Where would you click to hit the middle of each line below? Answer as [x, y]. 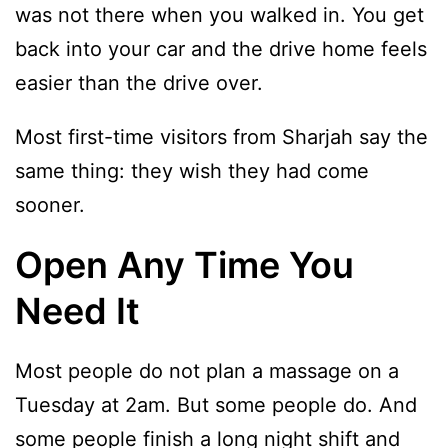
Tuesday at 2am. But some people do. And [216, 405]
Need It [77, 311]
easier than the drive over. [139, 83]
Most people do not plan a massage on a [207, 371]
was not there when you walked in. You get [219, 15]
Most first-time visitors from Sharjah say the [221, 137]
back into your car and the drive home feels [221, 49]
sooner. [50, 205]
